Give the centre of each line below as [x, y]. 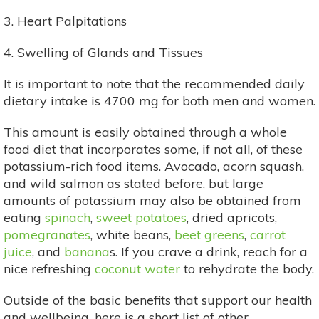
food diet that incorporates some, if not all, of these [153, 149]
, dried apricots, [232, 217]
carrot [268, 234]
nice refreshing [49, 268]
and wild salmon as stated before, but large [134, 183]
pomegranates [47, 234]
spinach [68, 217]
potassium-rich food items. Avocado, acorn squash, [154, 166]
